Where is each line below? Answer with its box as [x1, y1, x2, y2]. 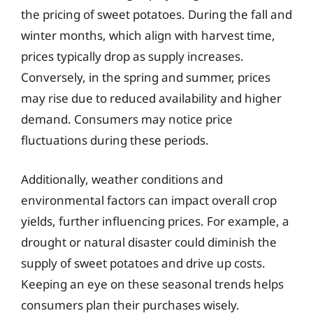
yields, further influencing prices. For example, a [21, 212, 289, 229]
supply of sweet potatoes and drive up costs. [21, 254, 265, 271]
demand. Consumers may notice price [21, 111, 233, 127]
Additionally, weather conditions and [21, 170, 223, 187]
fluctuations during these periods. [21, 132, 209, 148]
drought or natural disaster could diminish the [21, 233, 277, 250]
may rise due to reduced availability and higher [21, 90, 282, 106]
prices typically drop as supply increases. [21, 48, 244, 64]
